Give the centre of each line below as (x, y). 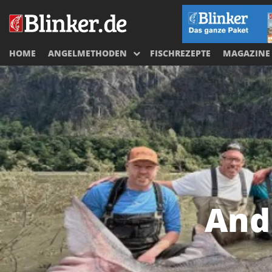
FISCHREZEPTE (180, 53)
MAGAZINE (246, 53)
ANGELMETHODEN (87, 53)
